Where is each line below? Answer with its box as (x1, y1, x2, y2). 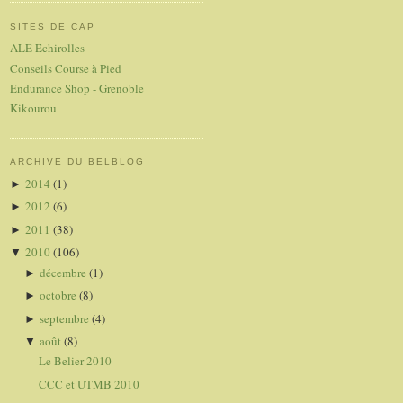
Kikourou (10, 100, 57, 117)
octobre (39, 287, 79, 304)
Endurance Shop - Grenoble (10, 79, 144, 96)
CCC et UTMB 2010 (39, 375, 140, 392)
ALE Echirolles (10, 40, 85, 57)
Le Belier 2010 (39, 353, 112, 370)
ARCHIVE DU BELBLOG (10, 157, 146, 167)
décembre (39, 264, 89, 281)
